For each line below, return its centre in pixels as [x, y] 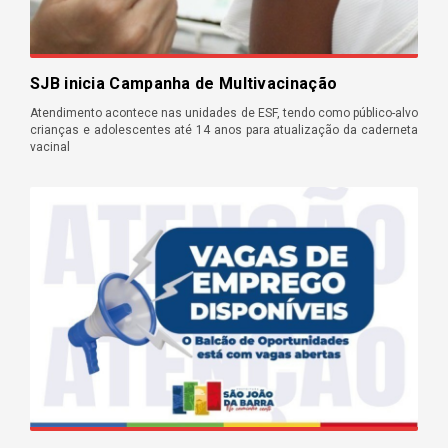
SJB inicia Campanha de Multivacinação [184, 84]
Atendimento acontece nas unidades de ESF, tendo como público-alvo [224, 113]
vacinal [50, 147]
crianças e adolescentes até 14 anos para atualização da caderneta [224, 130]
